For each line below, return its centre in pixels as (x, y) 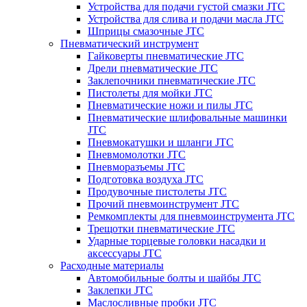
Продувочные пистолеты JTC (157, 191)
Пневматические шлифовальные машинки (187, 117)
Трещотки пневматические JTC (161, 228)
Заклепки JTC (120, 290)
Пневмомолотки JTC (137, 154)
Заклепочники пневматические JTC (172, 80)
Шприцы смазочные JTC (146, 31)
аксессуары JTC (125, 253)
